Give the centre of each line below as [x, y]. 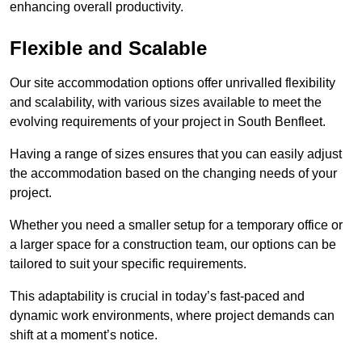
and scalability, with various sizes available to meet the [166, 103]
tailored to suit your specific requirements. [128, 264]
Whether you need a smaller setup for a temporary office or [176, 225]
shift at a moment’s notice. [84, 335]
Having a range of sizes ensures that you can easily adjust [176, 154]
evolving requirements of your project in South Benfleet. [168, 122]
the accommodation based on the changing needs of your [173, 174]
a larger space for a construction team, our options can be [173, 245]
